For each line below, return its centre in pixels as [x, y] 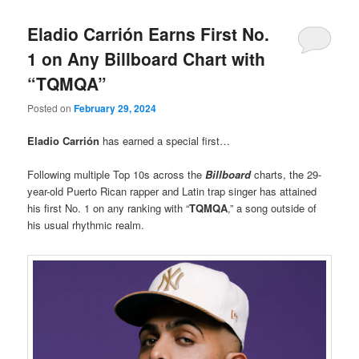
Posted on [51, 108]
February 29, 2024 [115, 109]
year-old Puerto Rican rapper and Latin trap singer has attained [172, 192]
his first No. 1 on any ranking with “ [109, 208]
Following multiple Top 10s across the [117, 175]
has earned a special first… [167, 141]
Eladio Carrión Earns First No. [149, 33]
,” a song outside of [272, 208]
